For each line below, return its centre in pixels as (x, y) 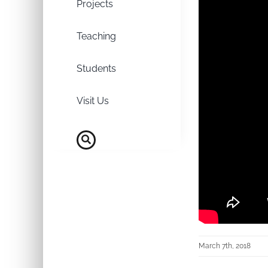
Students (96, 68)
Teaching (96, 36)
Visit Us (93, 101)
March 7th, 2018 (225, 246)
